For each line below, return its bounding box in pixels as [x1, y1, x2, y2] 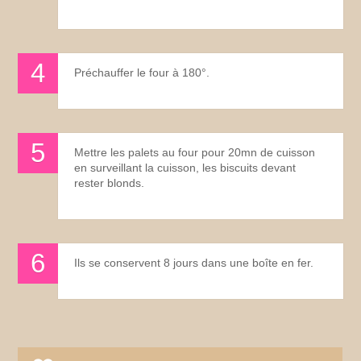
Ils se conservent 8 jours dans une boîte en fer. [74, 255, 314, 269]
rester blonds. [74, 176, 145, 189]
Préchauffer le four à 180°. [74, 65, 210, 79]
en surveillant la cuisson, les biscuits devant [74, 160, 297, 174]
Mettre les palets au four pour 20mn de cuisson [74, 145, 316, 159]
